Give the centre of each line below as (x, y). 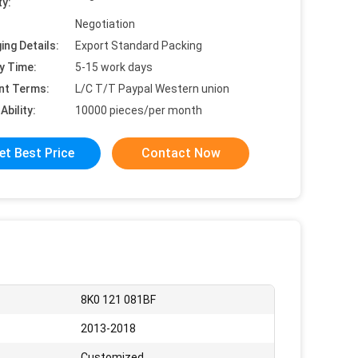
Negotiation (105, 24)
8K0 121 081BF (118, 300)
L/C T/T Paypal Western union (152, 89)
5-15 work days (114, 67)
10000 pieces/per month (139, 110)
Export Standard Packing (139, 46)
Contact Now (181, 153)
